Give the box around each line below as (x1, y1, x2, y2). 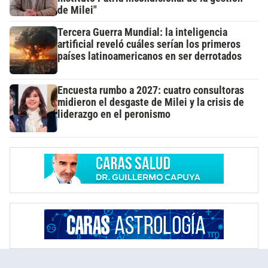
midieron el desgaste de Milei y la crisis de (57, 96, 244, 108)
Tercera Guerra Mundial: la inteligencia (57, 26, 227, 38)
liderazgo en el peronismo (57, 108, 170, 120)
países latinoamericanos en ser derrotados (57, 50, 242, 62)
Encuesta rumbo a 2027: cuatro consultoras (57, 84, 244, 96)
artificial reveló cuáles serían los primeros (57, 38, 240, 50)
